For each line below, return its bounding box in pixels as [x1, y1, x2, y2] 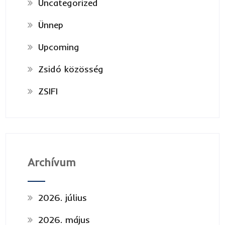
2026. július [38, 191, 87, 203]
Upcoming [38, 41, 79, 53]
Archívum [27, 155, 76, 169]
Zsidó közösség [38, 63, 103, 75]
